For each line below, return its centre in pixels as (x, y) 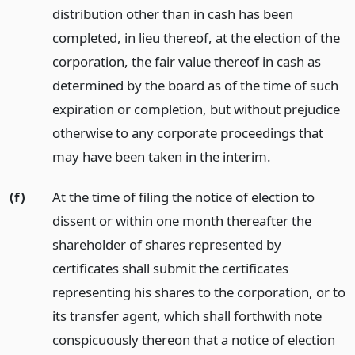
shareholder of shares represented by (166, 244)
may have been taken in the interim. (161, 157)
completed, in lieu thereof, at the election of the (196, 38)
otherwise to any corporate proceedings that (187, 133)
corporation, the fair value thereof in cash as (186, 62)
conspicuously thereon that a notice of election (193, 339)
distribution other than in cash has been (172, 14)
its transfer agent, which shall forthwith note (187, 315)
